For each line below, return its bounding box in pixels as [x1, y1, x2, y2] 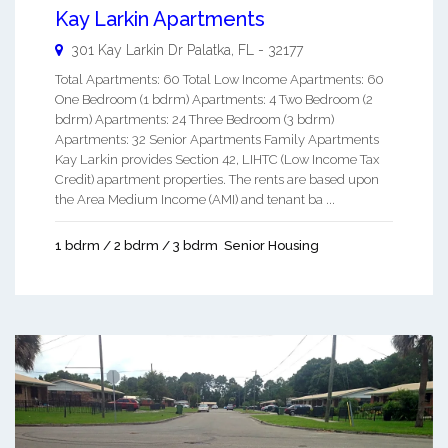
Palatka [187, 41, 231, 58]
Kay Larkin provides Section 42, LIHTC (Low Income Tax [55, 151, 379, 167]
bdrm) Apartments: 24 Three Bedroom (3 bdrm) [55, 111, 334, 127]
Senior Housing [224, 237, 319, 253]
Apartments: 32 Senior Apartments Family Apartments [55, 131, 379, 147]
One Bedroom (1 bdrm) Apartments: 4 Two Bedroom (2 [55, 91, 373, 107]
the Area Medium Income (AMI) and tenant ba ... [55, 191, 335, 207]
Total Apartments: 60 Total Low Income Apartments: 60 [55, 71, 384, 87]
